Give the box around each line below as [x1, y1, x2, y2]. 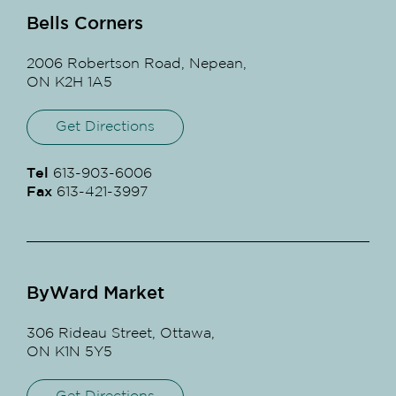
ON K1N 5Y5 [27, 345, 112, 359]
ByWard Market [27, 285, 164, 301]
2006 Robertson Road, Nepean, [27, 57, 247, 71]
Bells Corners [27, 15, 143, 32]
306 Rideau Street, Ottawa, [27, 326, 215, 340]
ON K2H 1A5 [27, 75, 112, 89]
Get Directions [56, 119, 155, 133]
